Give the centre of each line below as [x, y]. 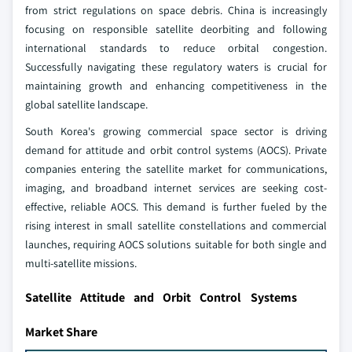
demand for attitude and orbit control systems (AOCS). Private [176, 150]
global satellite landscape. [86, 105]
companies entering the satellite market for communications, [176, 169]
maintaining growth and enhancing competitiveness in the [176, 86]
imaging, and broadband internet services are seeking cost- [176, 188]
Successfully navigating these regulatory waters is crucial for [176, 67]
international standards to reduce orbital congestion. [176, 48]
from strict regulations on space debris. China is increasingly [176, 11]
